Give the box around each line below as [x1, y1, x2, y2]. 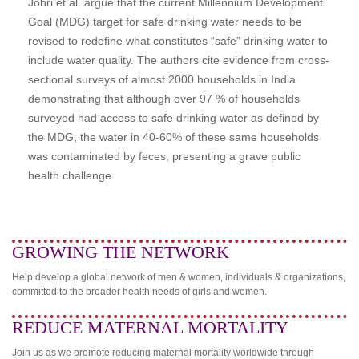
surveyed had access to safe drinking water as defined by [28, 111, 319, 124]
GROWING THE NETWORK [12, 241, 229, 262]
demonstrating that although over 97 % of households [28, 91, 300, 105]
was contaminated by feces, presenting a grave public [28, 149, 301, 163]
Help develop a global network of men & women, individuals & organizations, [12, 271, 345, 283]
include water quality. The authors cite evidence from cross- [28, 53, 329, 67]
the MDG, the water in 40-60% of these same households [28, 130, 319, 143]
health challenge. [28, 168, 115, 182]
